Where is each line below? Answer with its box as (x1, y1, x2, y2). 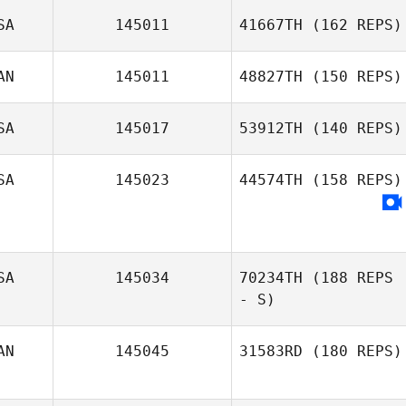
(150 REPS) (303, 68, 402, 85)
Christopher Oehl (300, 366, 402, 382)
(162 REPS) (303, 16, 402, 34)
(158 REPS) (303, 171, 402, 188)
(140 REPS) (303, 120, 402, 137)
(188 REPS (303, 269, 393, 286)
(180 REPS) (303, 343, 402, 360)
